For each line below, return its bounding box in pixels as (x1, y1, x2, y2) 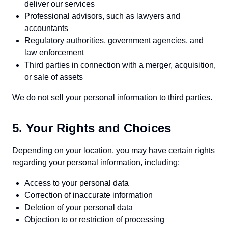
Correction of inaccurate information (24, 191, 153, 199)
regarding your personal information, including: (12, 158, 180, 167)
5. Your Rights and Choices (12, 121, 171, 135)
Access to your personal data (24, 179, 129, 187)
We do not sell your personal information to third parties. (12, 93, 212, 102)
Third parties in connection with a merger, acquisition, (24, 61, 216, 69)
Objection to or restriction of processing (24, 215, 164, 224)
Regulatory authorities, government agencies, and (24, 36, 204, 45)
